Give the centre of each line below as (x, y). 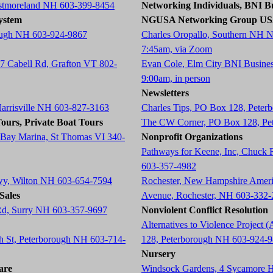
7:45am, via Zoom (177, 49)
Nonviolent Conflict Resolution (205, 210)
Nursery (158, 254)
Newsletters (165, 93)
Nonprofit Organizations (192, 137)
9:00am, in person (176, 78)
